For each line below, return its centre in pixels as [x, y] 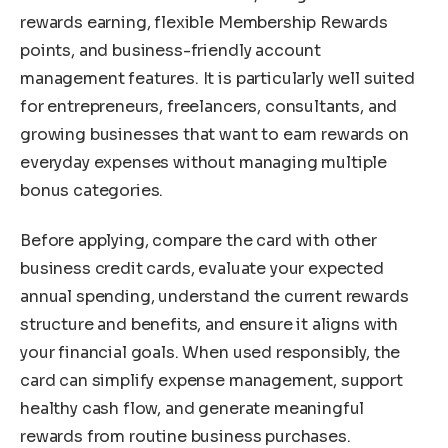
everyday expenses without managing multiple [204, 163]
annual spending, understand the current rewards [214, 297]
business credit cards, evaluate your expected [202, 269]
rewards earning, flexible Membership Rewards [204, 23]
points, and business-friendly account [171, 51]
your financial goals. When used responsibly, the [210, 353]
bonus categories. [92, 191]
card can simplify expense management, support [211, 381]
